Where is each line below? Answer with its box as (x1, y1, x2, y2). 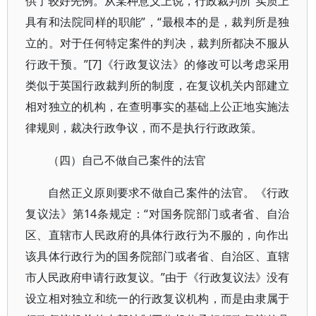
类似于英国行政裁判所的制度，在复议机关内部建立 (25, 78, 290, 93)
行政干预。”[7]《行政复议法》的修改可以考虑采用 (25, 56, 290, 72)
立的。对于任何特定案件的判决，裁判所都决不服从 (25, 35, 290, 51)
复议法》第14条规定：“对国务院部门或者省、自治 (25, 206, 290, 221)
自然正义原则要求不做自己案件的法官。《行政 (48, 185, 290, 200)
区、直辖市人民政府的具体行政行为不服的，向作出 (25, 227, 290, 243)
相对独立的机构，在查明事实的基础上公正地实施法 (25, 99, 290, 114)
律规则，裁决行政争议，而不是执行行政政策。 (25, 120, 262, 135)
